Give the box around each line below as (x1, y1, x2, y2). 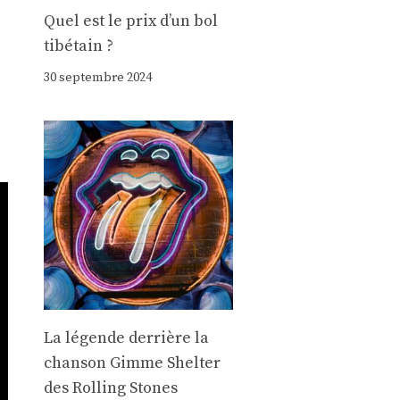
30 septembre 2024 (43, 69, 152, 86)
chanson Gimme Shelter (43, 353, 221, 374)
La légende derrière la (43, 328, 209, 349)
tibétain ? (43, 35, 113, 56)
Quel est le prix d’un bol (43, 10, 218, 31)
